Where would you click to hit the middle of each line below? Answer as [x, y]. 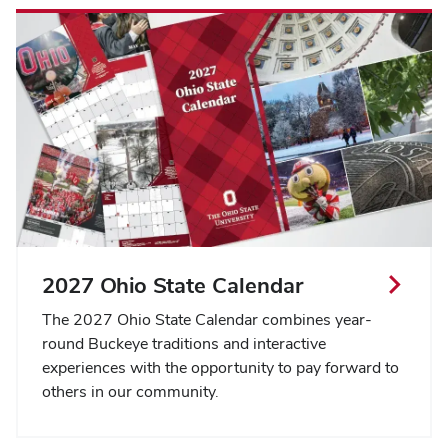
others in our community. [130, 391]
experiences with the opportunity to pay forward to [220, 367]
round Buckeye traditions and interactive [184, 343]
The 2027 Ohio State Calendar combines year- [207, 319]
